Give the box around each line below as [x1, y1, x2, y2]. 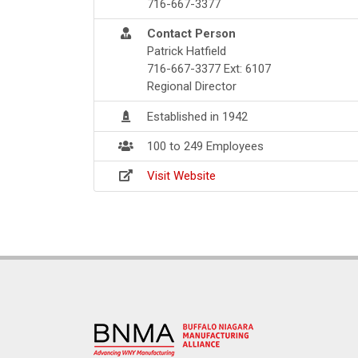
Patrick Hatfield [147, 44, 226, 59]
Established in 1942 [147, 109, 248, 124]
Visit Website [147, 169, 216, 184]
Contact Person [147, 26, 236, 42]
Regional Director [147, 79, 237, 94]
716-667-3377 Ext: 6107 [147, 62, 271, 77]
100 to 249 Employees [147, 139, 264, 154]
